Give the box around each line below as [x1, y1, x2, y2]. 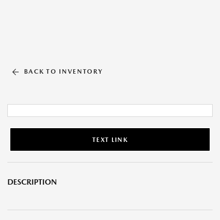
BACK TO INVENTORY [24, 68, 103, 75]
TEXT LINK [92, 136, 128, 143]
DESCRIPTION [7, 177, 57, 187]
